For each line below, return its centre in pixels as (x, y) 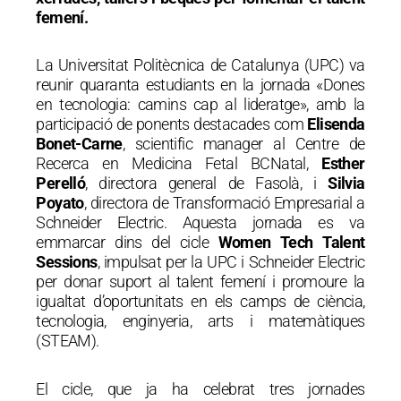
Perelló (61, 183)
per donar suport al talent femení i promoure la (200, 282)
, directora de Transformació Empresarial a (224, 203)
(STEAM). (68, 341)
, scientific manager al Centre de (243, 144)
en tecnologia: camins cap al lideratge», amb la (200, 105)
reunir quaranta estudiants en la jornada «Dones (200, 85)
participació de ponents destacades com (172, 124)
